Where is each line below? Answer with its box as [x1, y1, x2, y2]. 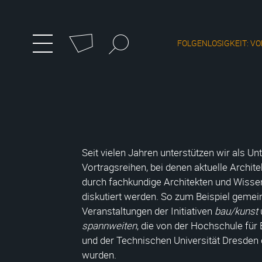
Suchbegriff [104, 31, 146, 42]
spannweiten [82, 218, 137, 232]
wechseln [80, 67, 136, 85]
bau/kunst [215, 204, 258, 218]
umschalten [42, 50, 91, 63]
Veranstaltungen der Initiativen [82, 204, 215, 218]
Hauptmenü [80, 53, 150, 72]
